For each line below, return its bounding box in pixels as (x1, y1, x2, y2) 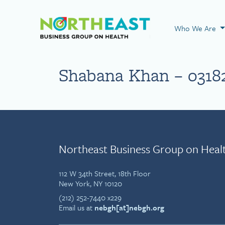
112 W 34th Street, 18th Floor (59, 168, 151, 179)
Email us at (59, 202, 94, 213)
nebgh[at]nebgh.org (94, 202, 164, 213)
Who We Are (174, 23, 218, 34)
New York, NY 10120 (59, 178, 122, 189)
